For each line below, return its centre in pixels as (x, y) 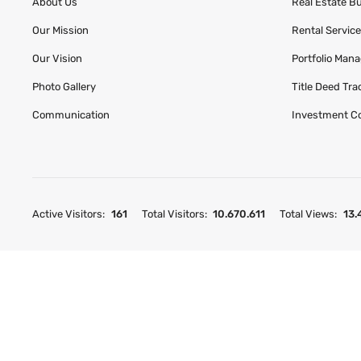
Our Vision (58, 58)
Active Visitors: (69, 214)
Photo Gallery (64, 86)
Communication (71, 114)
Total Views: (309, 214)
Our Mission (61, 30)
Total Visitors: (174, 214)
